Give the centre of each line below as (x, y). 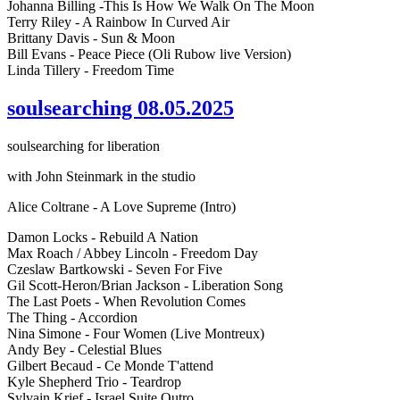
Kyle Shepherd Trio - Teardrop (96, 381)
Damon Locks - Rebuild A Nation (104, 237)
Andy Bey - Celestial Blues (86, 349)
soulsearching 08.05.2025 (121, 108)
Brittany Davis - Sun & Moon (93, 37)
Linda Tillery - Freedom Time (92, 70)
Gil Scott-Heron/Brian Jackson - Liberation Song (147, 285)
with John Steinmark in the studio (101, 176)
